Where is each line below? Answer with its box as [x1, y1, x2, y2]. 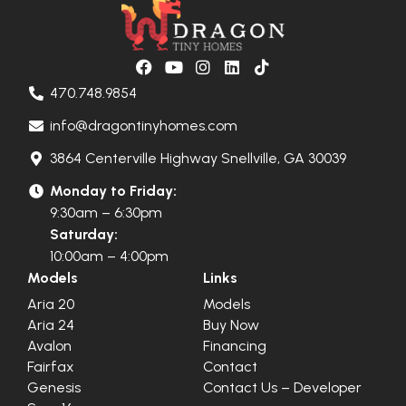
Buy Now [203, 315, 259, 333]
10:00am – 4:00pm [50, 246, 169, 265]
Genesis [27, 378, 81, 396]
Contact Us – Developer [203, 378, 362, 396]
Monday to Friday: [50, 181, 177, 199]
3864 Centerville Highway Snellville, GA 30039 [50, 149, 346, 167]
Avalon [27, 336, 72, 354]
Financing [203, 336, 266, 354]
